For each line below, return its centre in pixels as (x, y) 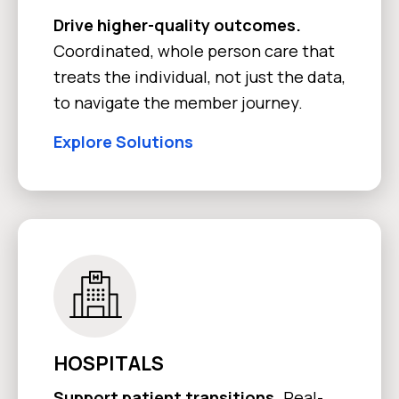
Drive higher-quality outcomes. (177, 24)
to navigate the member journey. (178, 102)
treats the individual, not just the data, (199, 76)
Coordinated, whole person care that (194, 50)
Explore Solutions (123, 141)
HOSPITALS (109, 363)
